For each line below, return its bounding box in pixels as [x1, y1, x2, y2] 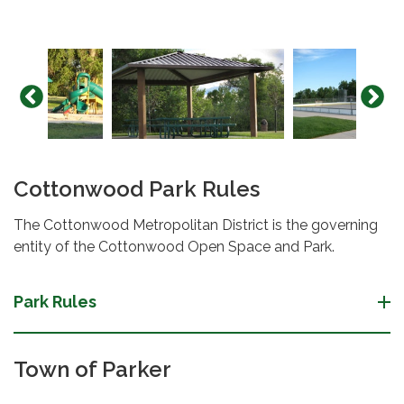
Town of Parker [14, 356, 171, 383]
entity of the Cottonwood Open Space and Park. [14, 238, 335, 256]
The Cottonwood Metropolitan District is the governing [14, 216, 378, 234]
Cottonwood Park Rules [14, 176, 260, 203]
